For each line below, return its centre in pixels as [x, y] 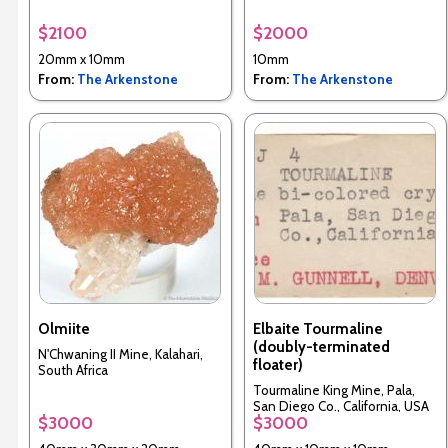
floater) [277, 365]
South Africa [72, 369]
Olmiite [63, 329]
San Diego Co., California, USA [340, 405]
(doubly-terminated [321, 347]
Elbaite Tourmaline [317, 329]
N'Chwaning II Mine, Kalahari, [120, 353]
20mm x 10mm [81, 59]
